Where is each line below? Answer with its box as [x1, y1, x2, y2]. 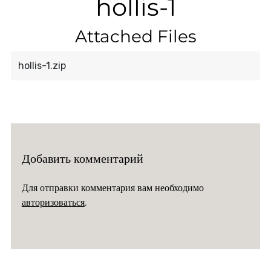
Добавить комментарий [21, 151, 143, 166]
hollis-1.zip [18, 60, 66, 72]
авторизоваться [21, 196, 85, 208]
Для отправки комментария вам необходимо [21, 181, 204, 194]
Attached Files [74, 26, 197, 47]
